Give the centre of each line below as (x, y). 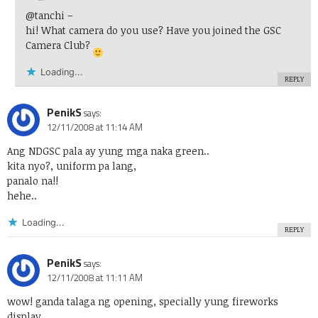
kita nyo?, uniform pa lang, (72, 166)
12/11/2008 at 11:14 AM (95, 127)
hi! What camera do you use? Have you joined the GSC (153, 31)
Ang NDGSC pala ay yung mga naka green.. (108, 151)
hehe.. (22, 196)
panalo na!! (33, 181)
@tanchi (45, 16)
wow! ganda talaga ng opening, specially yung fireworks (143, 302)
